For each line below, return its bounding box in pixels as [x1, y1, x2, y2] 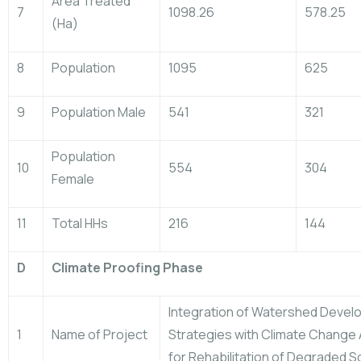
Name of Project [52, 326, 147, 343]
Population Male [52, 103, 146, 121]
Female [52, 170, 94, 188]
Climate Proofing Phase [52, 259, 203, 276]
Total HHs [52, 214, 108, 232]
